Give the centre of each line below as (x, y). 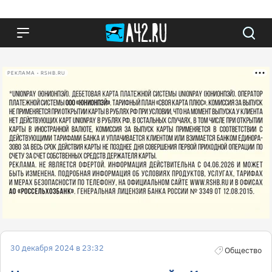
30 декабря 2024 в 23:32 (57, 248)
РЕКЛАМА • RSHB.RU (36, 73)
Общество (243, 250)
